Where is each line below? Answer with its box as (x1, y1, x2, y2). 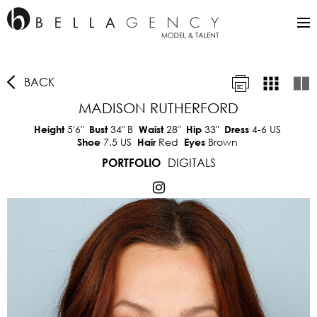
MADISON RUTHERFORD (79, 100, 238, 116)
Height (33, 123, 67, 135)
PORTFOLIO (101, 156, 161, 169)
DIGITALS (167, 155, 216, 170)
